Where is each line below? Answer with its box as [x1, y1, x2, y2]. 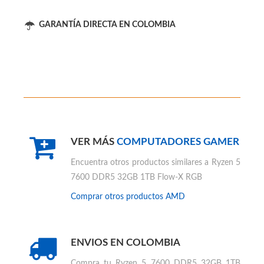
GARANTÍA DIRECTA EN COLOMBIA [39, 21, 176, 29]
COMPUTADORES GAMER [117, 137, 239, 147]
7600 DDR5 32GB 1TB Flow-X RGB [71, 173, 202, 181]
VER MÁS [71, 137, 117, 147]
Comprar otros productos [71, 193, 166, 201]
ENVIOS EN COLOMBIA [71, 237, 180, 247]
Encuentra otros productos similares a [71, 159, 212, 167]
